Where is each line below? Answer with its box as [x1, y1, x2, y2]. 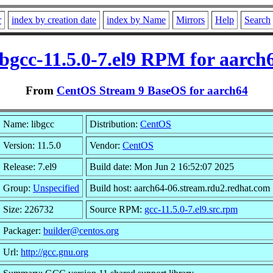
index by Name [107, 15, 166, 25]
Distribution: [90, 118, 140, 129]
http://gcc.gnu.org [21, 246, 88, 257]
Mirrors [176, 15, 205, 25]
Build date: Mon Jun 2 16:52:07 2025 [90, 161, 234, 172]
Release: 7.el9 [3, 161, 57, 172]
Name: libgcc [3, 118, 54, 129]
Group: [3, 182, 33, 193]
